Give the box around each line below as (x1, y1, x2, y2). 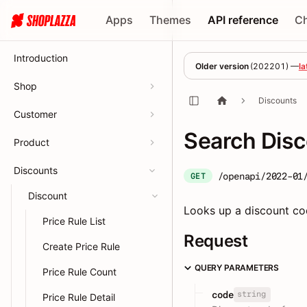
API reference (208, 13, 279, 27)
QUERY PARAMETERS (195, 262, 280, 273)
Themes (149, 13, 192, 27)
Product (14, 136, 49, 148)
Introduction (14, 52, 68, 64)
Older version (195, 60, 249, 71)
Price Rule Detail (42, 291, 115, 303)
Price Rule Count (42, 266, 116, 278)
